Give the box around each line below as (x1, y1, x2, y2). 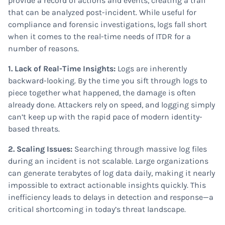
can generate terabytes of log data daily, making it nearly (8, 168, 215, 178)
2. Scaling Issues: (8, 144, 74, 154)
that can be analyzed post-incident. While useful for (8, 8, 196, 17)
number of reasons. (8, 44, 79, 53)
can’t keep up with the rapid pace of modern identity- (8, 112, 202, 122)
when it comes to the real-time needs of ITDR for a (8, 32, 191, 41)
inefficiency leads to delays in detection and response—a (8, 192, 213, 202)
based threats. (8, 124, 60, 134)
